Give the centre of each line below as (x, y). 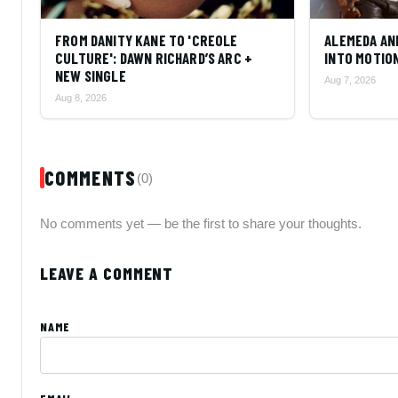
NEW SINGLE (91, 75)
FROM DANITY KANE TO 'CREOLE (147, 40)
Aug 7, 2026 (350, 80)
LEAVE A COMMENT (107, 273)
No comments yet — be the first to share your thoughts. (201, 223)
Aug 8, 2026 (81, 97)
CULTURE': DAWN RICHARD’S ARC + (154, 57)
